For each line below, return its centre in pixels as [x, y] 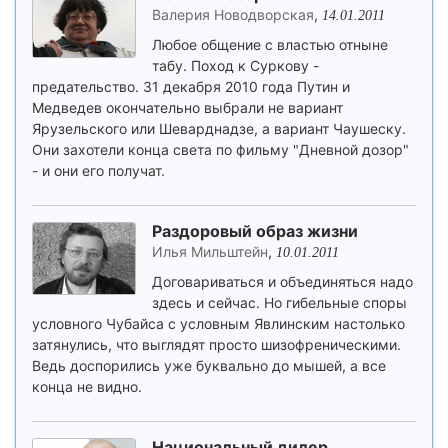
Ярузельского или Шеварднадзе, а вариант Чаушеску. [219, 128]
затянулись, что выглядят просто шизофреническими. [216, 344]
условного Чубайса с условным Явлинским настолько [218, 323]
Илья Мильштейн [210, 251]
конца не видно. [87, 386]
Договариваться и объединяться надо [282, 281]
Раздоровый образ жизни [255, 231]
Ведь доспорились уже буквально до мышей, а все [209, 365]
